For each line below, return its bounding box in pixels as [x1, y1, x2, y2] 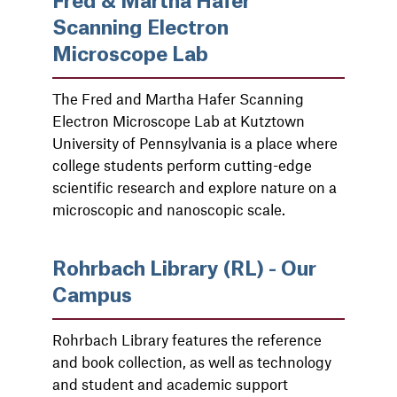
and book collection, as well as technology [52, 353, 331, 370]
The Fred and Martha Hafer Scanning [52, 90, 304, 107]
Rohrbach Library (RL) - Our [52, 260, 316, 279]
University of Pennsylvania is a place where [52, 134, 338, 152]
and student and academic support [52, 375, 288, 393]
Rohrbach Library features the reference [52, 331, 322, 348]
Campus [52, 286, 132, 306]
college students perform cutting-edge [52, 156, 312, 174]
